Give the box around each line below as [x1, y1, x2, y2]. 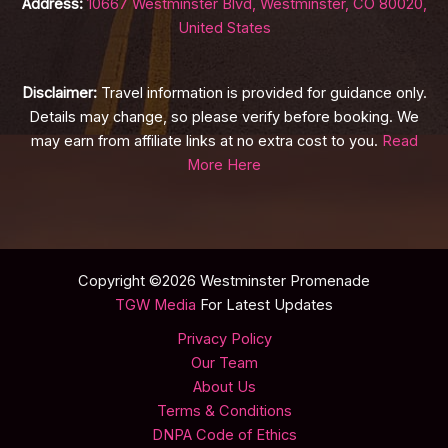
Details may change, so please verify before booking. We [29, 108, 419, 127]
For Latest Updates [196, 295, 333, 314]
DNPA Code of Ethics [151, 425, 297, 444]
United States [177, 19, 271, 38]
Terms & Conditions [156, 401, 292, 420]
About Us [192, 377, 256, 396]
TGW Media [115, 295, 196, 314]
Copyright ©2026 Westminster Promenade [78, 271, 370, 290]
